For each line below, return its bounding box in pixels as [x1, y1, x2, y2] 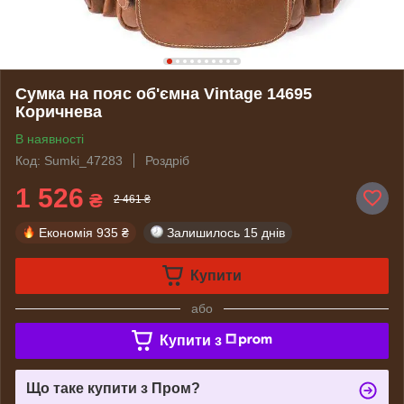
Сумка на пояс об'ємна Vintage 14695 [15, 84, 312, 103]
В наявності [15, 131, 84, 146]
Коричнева [15, 102, 102, 121]
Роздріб [145, 152, 189, 168]
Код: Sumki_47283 [15, 152, 123, 168]
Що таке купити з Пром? [26, 380, 200, 396]
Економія [39, 225, 93, 240]
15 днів [243, 225, 285, 240]
